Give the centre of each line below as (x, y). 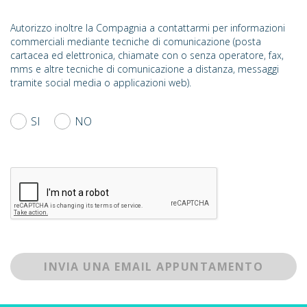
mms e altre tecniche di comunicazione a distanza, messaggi (145, 69)
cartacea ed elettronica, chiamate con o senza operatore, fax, (147, 55)
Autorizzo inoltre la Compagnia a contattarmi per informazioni (148, 28)
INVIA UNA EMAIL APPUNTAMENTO (153, 267)
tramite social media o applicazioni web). (101, 83)
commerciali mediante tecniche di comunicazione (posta (136, 41)
